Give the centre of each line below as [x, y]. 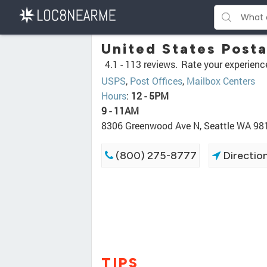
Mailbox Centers [221, 81]
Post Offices [156, 81]
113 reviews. [151, 64]
